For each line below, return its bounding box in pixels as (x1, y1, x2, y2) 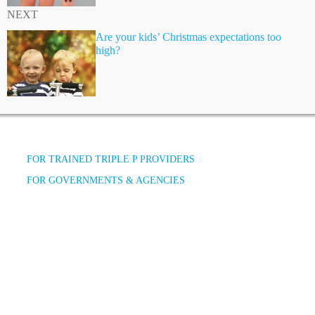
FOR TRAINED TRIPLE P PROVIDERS (27, 153, 195, 165)
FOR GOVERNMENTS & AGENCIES (27, 174, 185, 186)
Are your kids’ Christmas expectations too (96, 30, 281, 43)
